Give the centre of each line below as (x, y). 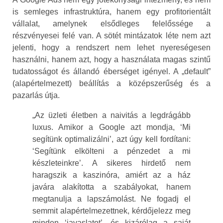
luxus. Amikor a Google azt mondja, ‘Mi (111, 127)
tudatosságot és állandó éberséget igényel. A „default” (111, 72)
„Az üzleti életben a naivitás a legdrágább (111, 115)
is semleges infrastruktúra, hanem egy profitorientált (111, 12)
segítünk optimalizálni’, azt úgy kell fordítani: (111, 139)
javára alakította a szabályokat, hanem (111, 187)
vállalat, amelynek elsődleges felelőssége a (111, 24)
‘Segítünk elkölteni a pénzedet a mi (111, 151)
